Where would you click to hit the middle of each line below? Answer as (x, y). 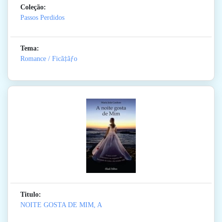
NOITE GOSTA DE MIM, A (61, 205)
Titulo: (31, 195)
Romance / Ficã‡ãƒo (49, 59)
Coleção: (33, 7)
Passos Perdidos (42, 18)
